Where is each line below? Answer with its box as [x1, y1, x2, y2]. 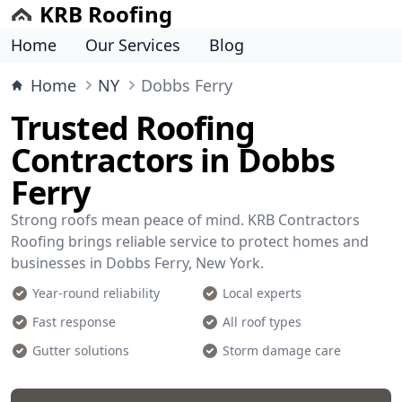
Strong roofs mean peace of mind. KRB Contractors [11, 210, 360, 230]
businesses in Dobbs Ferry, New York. [11, 253, 264, 273]
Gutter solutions [32, 342, 129, 359]
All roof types [223, 313, 301, 330]
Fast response [32, 313, 116, 330]
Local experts [223, 284, 301, 301]
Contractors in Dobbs [11, 138, 336, 182]
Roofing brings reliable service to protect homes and [11, 232, 369, 251]
